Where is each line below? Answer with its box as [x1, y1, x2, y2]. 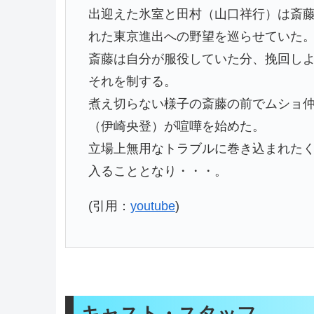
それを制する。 [88, 74, 177, 88]
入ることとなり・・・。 [88, 163, 227, 178]
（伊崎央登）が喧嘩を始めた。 [88, 118, 265, 133]
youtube [130, 198, 175, 213]
